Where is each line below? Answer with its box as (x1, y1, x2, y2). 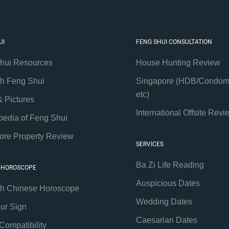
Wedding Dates (135, 197, 192, 207)
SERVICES (135, 141, 164, 148)
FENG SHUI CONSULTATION (135, 38, 212, 46)
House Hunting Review (135, 58, 220, 67)
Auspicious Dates (135, 179, 200, 188)
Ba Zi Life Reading (135, 161, 204, 170)
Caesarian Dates (135, 216, 197, 225)
